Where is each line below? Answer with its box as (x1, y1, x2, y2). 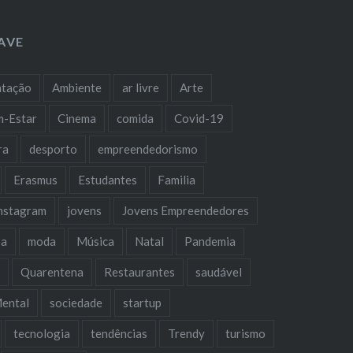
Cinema (58, 110, 97, 125)
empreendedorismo (98, 141, 199, 156)
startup (123, 295, 162, 310)
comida (117, 110, 154, 125)
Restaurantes (104, 264, 176, 279)
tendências (91, 325, 148, 340)
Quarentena (20, 264, 84, 279)
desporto (29, 141, 78, 156)
